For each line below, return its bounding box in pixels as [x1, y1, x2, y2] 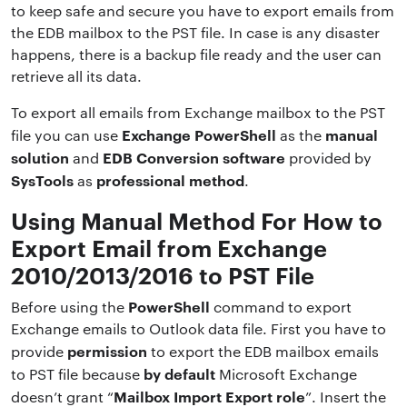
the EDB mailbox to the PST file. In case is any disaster [11, 22, 380, 42]
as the [276, 124, 325, 144]
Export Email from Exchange [11, 230, 327, 263]
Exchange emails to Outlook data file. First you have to [11, 318, 386, 338]
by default [144, 362, 215, 383]
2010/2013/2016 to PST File [11, 257, 314, 290]
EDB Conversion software [103, 146, 285, 167]
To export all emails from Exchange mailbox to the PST [11, 102, 385, 122]
